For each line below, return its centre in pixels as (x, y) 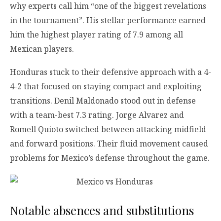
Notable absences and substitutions (102, 210)
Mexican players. (42, 49)
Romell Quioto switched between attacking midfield (108, 129)
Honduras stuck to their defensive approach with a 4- (110, 72)
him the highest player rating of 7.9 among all (96, 35)
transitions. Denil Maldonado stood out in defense (103, 101)
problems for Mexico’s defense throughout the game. (110, 158)
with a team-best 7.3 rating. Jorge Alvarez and (97, 115)
